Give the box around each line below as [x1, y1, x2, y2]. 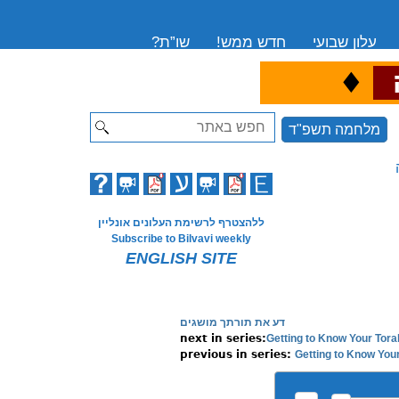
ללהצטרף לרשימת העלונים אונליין [97, 216, 265, 229]
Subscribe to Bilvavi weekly [110, 232, 251, 245]
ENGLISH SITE [125, 249, 237, 267]
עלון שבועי [313, 34, 378, 51]
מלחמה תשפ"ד [289, 122, 380, 137]
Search [232, 115, 274, 127]
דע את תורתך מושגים [179, 316, 285, 329]
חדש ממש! [216, 34, 287, 51]
